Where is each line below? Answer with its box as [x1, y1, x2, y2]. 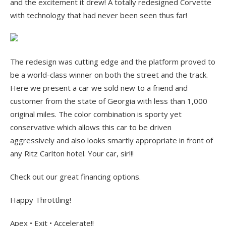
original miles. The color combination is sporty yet [10, 109, 182, 120]
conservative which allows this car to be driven [10, 122, 172, 133]
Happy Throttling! [10, 195, 71, 205]
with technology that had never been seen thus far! [10, 10, 187, 21]
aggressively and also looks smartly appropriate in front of [10, 135, 213, 146]
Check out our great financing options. [10, 172, 141, 182]
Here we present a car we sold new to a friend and [10, 83, 188, 93]
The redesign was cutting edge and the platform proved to [10, 56, 215, 67]
